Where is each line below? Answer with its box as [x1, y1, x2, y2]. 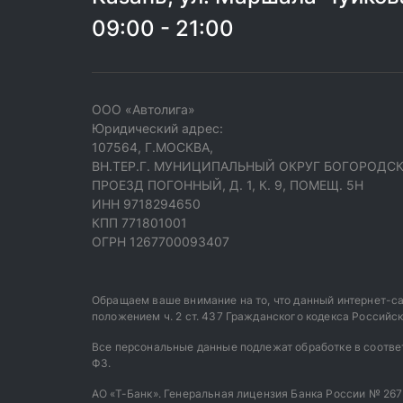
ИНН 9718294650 [92, 196, 201, 211]
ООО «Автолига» [92, 102, 195, 117]
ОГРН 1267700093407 [92, 234, 229, 249]
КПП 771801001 [92, 215, 187, 230]
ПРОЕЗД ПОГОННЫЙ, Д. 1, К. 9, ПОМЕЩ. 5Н [92, 177, 363, 193]
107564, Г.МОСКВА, [92, 139, 213, 155]
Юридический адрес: [92, 121, 223, 136]
